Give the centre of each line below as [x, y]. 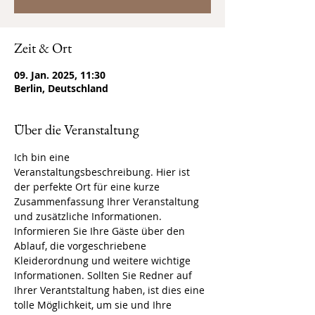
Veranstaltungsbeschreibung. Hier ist [103, 172]
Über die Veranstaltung [77, 129]
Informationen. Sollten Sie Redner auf [104, 275]
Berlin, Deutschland [61, 88]
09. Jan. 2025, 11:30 [60, 75]
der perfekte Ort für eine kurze [88, 187]
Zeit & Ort [43, 48]
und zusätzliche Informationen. [88, 216]
